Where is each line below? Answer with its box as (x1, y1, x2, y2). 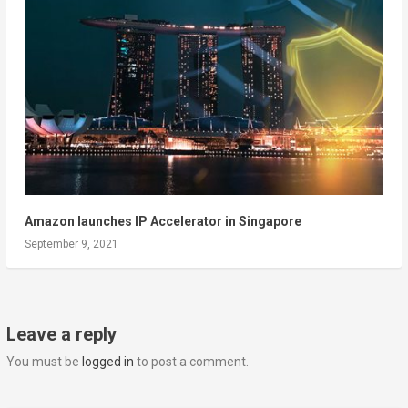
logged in (81, 354, 134, 370)
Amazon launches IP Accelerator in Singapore (24, 214, 301, 229)
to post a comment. (133, 354, 249, 370)
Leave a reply (5, 323, 117, 346)
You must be (5, 354, 82, 370)
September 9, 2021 (24, 238, 118, 251)
